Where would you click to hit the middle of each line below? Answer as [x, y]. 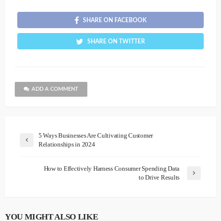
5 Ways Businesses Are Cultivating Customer [96, 135]
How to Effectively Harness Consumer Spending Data [111, 168]
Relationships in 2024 [67, 144]
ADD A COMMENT [55, 89]
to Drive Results [159, 177]
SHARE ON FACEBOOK [115, 20]
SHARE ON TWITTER [116, 41]
